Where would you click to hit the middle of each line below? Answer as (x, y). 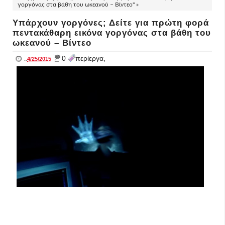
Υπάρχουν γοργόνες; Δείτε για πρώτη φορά (111, 23)
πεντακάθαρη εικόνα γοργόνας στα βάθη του (112, 33)
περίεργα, (90, 58)
